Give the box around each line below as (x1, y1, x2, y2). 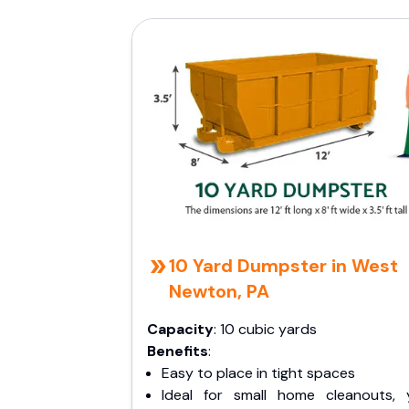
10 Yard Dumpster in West (169, 254, 399, 278)
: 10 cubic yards (214, 320, 317, 339)
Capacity (147, 320, 214, 339)
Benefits (147, 341, 208, 361)
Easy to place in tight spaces (162, 363, 355, 383)
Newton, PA (169, 279, 270, 303)
